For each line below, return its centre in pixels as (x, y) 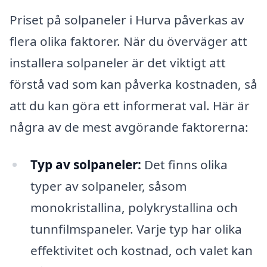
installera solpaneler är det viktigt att (118, 62)
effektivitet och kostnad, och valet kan (141, 251)
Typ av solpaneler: (86, 165)
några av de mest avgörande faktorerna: (129, 127)
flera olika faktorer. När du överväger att (128, 41)
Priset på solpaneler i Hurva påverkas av (127, 19)
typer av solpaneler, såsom (108, 186)
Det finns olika (184, 165)
